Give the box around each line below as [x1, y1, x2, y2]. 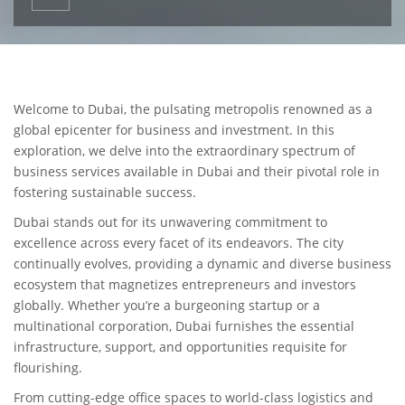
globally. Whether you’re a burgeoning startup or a [14, 297, 320, 314]
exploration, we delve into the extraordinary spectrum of [14, 142, 355, 159]
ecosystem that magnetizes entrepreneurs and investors [14, 276, 356, 293]
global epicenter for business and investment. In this [14, 121, 334, 138]
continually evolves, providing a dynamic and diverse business [14, 255, 391, 272]
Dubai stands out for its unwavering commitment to [14, 213, 327, 231]
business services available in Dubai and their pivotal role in [14, 163, 380, 180]
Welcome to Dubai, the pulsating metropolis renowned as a [14, 100, 372, 118]
